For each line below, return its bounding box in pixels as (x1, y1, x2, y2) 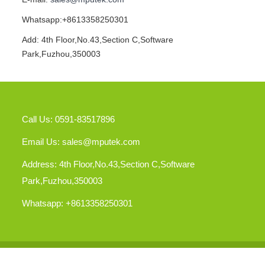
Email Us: (22, 137, 62, 147)
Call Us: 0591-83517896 (22, 114, 115, 124)
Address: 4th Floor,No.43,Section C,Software (22, 159, 195, 169)
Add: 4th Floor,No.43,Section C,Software (22, 35, 173, 44)
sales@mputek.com (62, 137, 140, 147)
